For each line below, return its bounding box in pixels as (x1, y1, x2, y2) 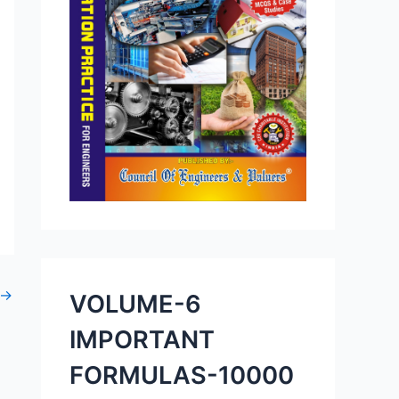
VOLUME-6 (69, 289, 201, 319)
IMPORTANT (69, 324, 215, 354)
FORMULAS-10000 (69, 360, 294, 390)
